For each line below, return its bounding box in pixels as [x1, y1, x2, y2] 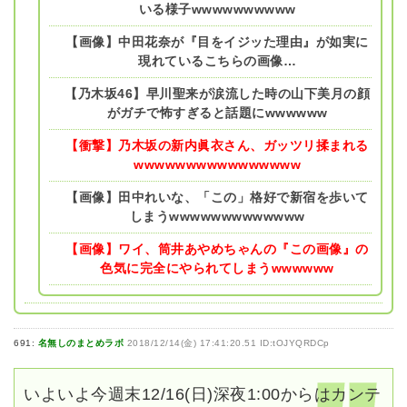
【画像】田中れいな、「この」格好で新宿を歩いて [65, 189, 369, 204]
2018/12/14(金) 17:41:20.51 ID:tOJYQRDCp [126, 337, 330, 348]
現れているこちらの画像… [138, 53, 296, 68]
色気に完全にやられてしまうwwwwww [100, 260, 334, 275]
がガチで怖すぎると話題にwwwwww [106, 104, 328, 120]
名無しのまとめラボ [37, 337, 124, 348]
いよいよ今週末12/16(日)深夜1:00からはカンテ [24, 384, 382, 403]
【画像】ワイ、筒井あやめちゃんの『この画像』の [65, 241, 369, 256]
